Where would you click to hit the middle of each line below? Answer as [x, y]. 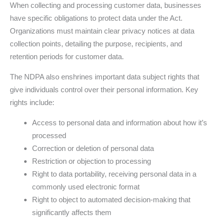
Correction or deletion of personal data [93, 148]
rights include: [32, 103]
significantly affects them [72, 213]
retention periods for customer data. [67, 57]
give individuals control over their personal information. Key [104, 90]
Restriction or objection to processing [92, 161]
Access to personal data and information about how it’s [120, 123]
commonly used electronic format [86, 187]
